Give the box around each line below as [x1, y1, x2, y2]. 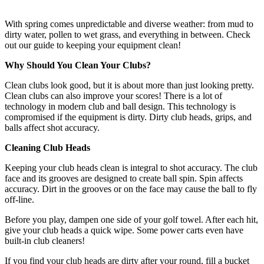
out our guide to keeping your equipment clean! [5, 39, 181, 50]
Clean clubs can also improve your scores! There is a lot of [5, 90, 222, 101]
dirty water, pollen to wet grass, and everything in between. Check [5, 29, 250, 39]
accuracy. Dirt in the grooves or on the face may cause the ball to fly [5, 183, 257, 194]
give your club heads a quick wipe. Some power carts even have [5, 225, 243, 235]
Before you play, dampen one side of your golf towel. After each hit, [5, 214, 258, 225]
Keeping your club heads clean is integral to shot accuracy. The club [5, 162, 258, 173]
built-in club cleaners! [5, 235, 85, 246]
